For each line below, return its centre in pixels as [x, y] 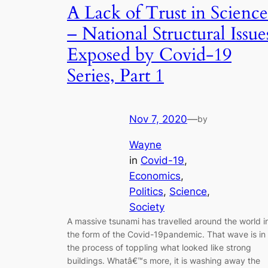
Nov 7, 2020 [158, 119]
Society [147, 207]
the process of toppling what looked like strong [159, 247]
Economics [155, 176]
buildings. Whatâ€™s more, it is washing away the [164, 260]
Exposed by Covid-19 [149, 55]
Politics [146, 191]
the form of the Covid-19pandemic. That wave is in [166, 234]
